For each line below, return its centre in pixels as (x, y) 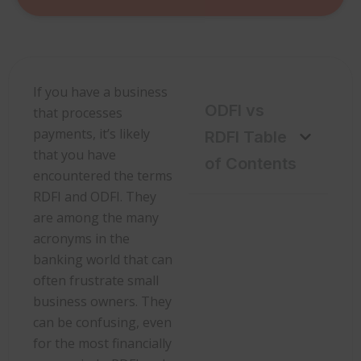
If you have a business (100, 91)
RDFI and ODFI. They (95, 196)
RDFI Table (246, 137)
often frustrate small (96, 280)
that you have (75, 154)
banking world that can (103, 259)
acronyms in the (81, 238)
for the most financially (102, 343)
